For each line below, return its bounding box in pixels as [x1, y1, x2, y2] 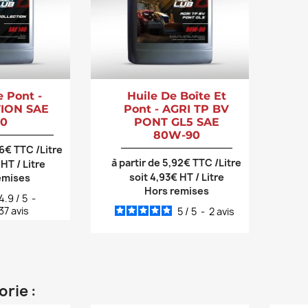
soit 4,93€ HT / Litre [129, 170, 224, 184]
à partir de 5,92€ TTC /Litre [111, 156, 242, 170]
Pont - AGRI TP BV [124, 102, 230, 116]
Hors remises [144, 184, 209, 198]
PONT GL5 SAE [133, 115, 219, 129]
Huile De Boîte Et [126, 89, 226, 103]
